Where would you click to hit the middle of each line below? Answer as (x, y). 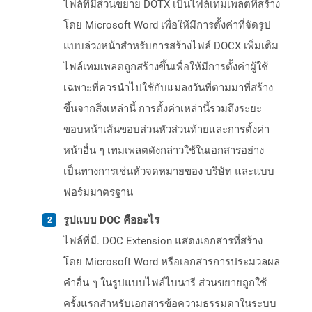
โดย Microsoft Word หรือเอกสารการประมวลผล (172, 262)
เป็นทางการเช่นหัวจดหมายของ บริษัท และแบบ (169, 172)
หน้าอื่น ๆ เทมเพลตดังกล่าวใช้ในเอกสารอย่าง (164, 151)
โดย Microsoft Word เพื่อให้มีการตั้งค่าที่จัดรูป (167, 25)
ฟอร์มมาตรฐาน (98, 193)
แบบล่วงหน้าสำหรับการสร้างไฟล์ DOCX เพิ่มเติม (171, 46)
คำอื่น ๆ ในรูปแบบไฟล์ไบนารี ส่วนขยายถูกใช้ (165, 283)
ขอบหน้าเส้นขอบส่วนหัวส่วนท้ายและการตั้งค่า (166, 130)
